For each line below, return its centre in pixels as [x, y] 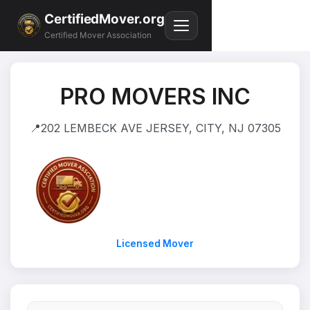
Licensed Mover [155, 244]
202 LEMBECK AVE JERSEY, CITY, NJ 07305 [161, 128]
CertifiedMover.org [104, 19]
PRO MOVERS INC [155, 97]
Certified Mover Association [98, 36]
